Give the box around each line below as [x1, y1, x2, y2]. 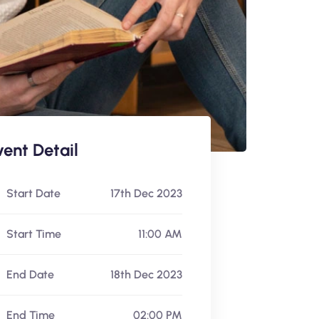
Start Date [3, 186, 61, 200]
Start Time [3, 226, 61, 241]
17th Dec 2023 [110, 186, 182, 200]
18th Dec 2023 [110, 267, 182, 281]
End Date [3, 267, 54, 281]
